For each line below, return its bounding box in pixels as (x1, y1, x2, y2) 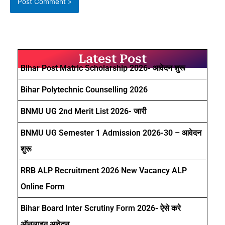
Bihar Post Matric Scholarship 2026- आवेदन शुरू (21, 63, 185, 73)
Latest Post (78, 52, 147, 66)
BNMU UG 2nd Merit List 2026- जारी (21, 106, 147, 117)
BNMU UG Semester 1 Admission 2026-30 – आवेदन (21, 128, 201, 138)
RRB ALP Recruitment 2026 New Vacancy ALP (21, 166, 187, 176)
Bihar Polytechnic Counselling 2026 (21, 85, 148, 95)
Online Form (21, 182, 65, 192)
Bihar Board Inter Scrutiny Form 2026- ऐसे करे (21, 203, 181, 213)
